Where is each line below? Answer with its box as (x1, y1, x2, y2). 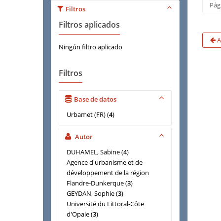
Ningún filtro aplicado (59, 42, 122, 51)
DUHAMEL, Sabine (67, 147, 120, 156)
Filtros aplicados (59, 19, 120, 30)
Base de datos (74, 95, 116, 104)
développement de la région (67, 168, 149, 177)
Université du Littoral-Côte (67, 199, 144, 208)
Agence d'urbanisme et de (67, 158, 143, 167)
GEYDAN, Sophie (67, 189, 114, 198)
